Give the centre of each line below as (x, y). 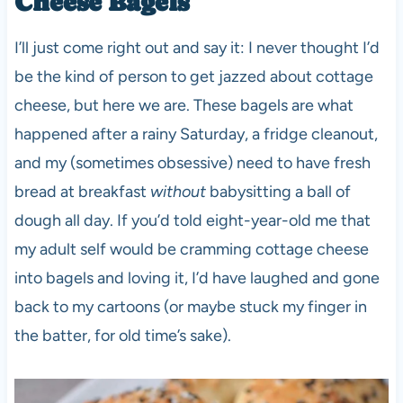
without (178, 192)
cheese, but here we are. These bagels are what (184, 106)
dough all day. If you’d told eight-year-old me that (192, 221)
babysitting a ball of (278, 192)
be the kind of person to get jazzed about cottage (193, 77)
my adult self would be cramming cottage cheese (191, 250)
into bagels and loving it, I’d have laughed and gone (197, 278)
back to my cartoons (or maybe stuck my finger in (190, 307)
